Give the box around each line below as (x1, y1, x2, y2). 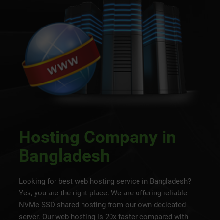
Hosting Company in (19, 127, 177, 148)
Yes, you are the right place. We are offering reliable (19, 189, 188, 198)
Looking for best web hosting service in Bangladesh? (19, 177, 192, 186)
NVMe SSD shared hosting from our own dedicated (19, 200, 186, 210)
